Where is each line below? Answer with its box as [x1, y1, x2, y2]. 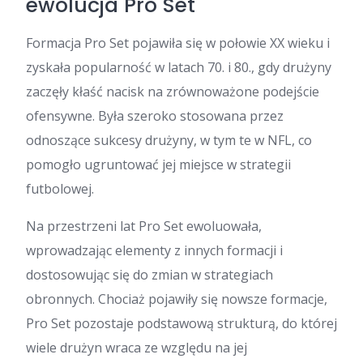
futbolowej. [26, 180, 94, 198]
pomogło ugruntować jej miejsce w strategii [26, 156, 291, 173]
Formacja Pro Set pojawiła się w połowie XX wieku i [26, 34, 330, 52]
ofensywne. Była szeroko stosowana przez [26, 107, 284, 125]
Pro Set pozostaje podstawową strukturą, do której [26, 314, 337, 332]
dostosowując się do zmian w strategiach [26, 266, 273, 284]
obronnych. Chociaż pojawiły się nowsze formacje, [26, 290, 327, 308]
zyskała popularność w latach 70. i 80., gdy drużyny [26, 58, 331, 76]
